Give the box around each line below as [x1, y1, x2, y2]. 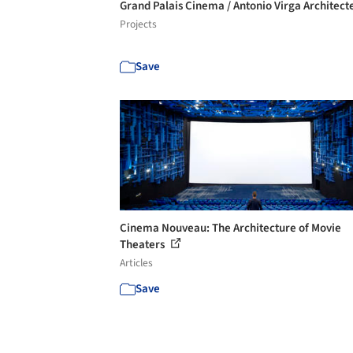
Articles [120, 255, 153, 270]
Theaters [120, 236, 167, 253]
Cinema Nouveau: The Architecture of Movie [120, 220, 341, 236]
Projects [120, 17, 157, 32]
